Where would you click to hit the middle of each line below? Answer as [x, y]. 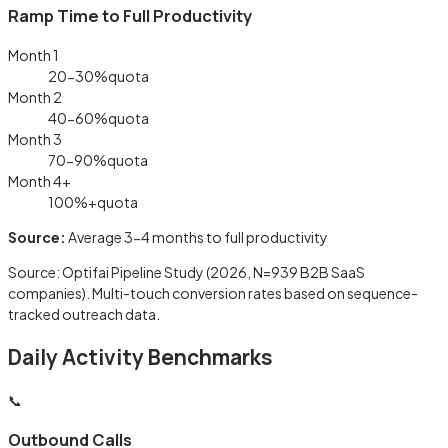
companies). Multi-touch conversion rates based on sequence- [213, 292]
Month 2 [35, 96]
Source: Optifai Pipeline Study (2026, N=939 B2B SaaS [186, 271]
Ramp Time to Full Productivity [130, 16]
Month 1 [33, 54]
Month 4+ [39, 180]
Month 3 [35, 138]
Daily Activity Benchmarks [140, 356]
